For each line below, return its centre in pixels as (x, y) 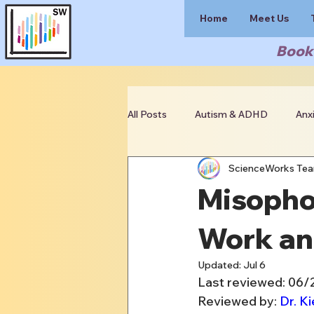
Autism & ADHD (231, 114)
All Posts (147, 114)
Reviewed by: (239, 301)
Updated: (220, 265)
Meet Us (269, 18)
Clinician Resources (200, 170)
